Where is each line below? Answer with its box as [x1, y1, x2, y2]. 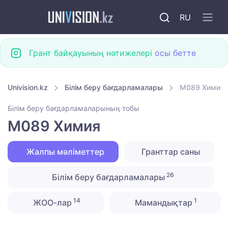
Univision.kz [8, 83, 48, 92]
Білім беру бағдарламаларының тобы [8, 104, 139, 113]
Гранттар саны [139, 147, 200, 157]
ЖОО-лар [31, 197, 72, 208]
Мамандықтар [133, 197, 193, 208]
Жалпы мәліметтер [24, 147, 104, 157]
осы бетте [155, 48, 196, 58]
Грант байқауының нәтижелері [29, 48, 155, 58]
